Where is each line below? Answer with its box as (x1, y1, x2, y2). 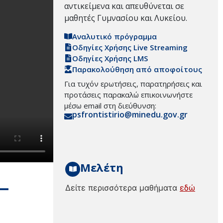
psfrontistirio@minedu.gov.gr (72, 109, 188, 120)
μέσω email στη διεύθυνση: (64, 101, 156, 111)
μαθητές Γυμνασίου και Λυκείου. (64, 12, 187, 23)
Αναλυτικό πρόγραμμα (72, 31, 157, 42)
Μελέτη (80, 159, 123, 175)
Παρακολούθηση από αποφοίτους (72, 64, 202, 75)
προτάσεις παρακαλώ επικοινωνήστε (64, 90, 193, 100)
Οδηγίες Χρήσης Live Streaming (72, 42, 188, 53)
